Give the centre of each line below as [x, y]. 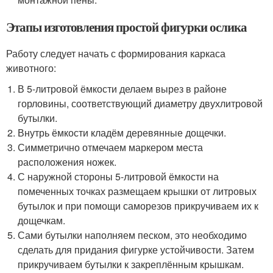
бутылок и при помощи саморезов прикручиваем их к [138, 205]
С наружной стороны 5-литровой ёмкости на [119, 176]
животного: [31, 68]
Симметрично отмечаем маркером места [111, 147]
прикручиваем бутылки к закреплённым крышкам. [131, 264]
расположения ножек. [67, 161]
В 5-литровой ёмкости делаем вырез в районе [122, 88]
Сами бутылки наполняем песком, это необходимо [133, 235]
